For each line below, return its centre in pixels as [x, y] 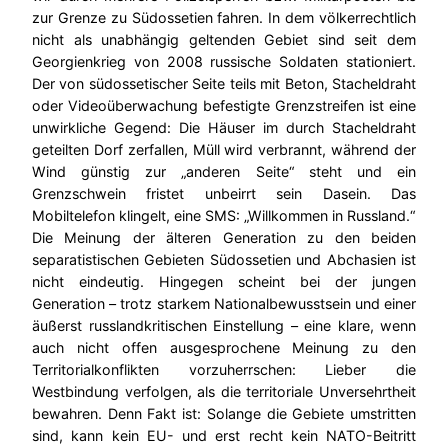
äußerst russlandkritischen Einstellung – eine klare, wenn [224, 325]
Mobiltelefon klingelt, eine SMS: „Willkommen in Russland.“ [223, 215]
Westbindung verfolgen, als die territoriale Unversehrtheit [224, 391]
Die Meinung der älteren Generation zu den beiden [224, 237]
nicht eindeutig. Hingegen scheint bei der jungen [224, 281]
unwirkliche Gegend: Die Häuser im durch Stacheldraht [224, 127]
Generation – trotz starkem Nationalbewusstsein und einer [224, 303]
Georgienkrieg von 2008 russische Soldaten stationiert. [224, 61]
